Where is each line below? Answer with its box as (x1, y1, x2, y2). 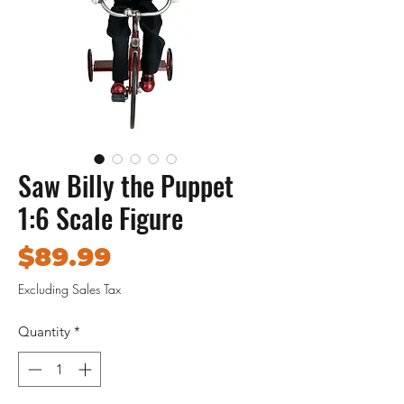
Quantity (18, 323, 70, 341)
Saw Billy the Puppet (18, 165, 234, 207)
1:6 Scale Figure (18, 197, 183, 239)
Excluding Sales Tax (18, 280, 121, 298)
